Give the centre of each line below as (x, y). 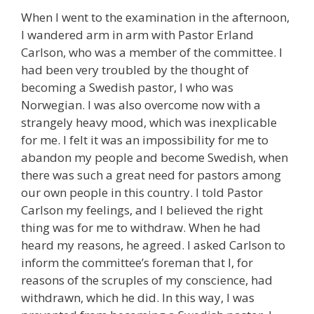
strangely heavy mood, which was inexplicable (149, 122)
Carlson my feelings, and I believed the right (142, 210)
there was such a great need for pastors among (151, 175)
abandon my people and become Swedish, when (155, 157)
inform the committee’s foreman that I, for (137, 262)
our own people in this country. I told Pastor (142, 192)
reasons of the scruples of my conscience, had (147, 280)
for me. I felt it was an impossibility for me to (145, 139)
